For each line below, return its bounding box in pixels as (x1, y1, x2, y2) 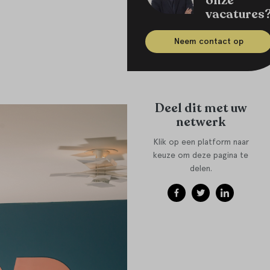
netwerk (176, 113, 226, 131)
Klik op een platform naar (152, 137, 249, 147)
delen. (189, 163, 212, 174)
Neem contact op (174, 36, 243, 47)
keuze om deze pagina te (153, 150, 249, 160)
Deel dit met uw (154, 99, 247, 117)
